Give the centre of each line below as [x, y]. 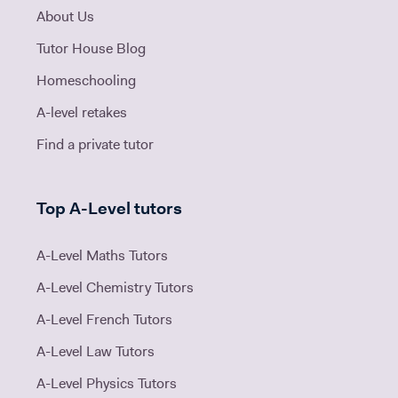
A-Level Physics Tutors [107, 384]
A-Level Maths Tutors [102, 256]
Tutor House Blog [91, 49]
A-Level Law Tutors [96, 352]
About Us [65, 17]
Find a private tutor [95, 145]
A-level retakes [82, 113]
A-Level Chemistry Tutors [115, 288]
